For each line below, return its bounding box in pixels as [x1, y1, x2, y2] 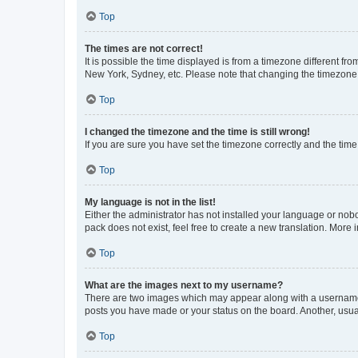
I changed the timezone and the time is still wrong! [85, 126, 310, 137]
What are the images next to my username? [85, 280, 283, 291]
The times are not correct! [85, 43, 203, 54]
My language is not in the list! [85, 197, 216, 208]
